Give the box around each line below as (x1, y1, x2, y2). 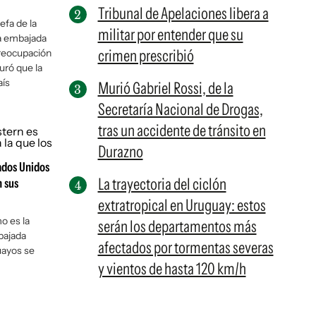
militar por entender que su (97, 25, 243, 44)
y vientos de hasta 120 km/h (97, 259, 246, 279)
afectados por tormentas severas (97, 238, 274, 257)
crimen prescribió (97, 46, 194, 66)
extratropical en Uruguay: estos (97, 195, 266, 215)
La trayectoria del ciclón (97, 174, 226, 194)
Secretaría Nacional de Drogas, (97, 99, 263, 119)
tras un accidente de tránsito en (97, 121, 266, 140)
